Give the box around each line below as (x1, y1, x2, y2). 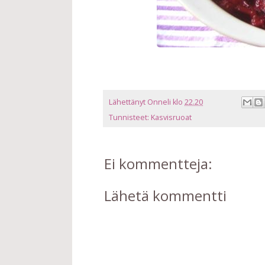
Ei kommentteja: (104, 154, 212, 174)
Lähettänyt (109, 96, 147, 107)
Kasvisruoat (151, 112, 192, 123)
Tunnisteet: (109, 112, 151, 123)
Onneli (147, 96, 171, 107)
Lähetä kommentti (104, 186, 227, 206)
